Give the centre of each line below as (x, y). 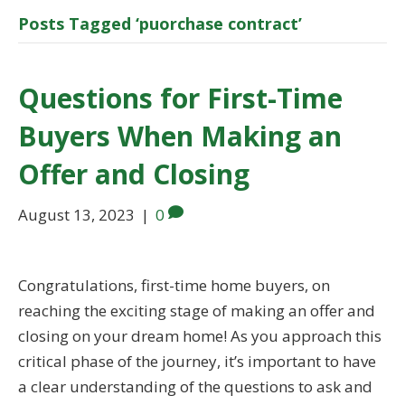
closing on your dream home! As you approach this (200, 336)
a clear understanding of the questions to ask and (195, 387)
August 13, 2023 (76, 215)
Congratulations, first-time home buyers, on (174, 286)
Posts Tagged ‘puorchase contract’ (160, 24)
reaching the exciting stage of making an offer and (197, 311)
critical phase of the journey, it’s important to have (197, 362)
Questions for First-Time (180, 99)
